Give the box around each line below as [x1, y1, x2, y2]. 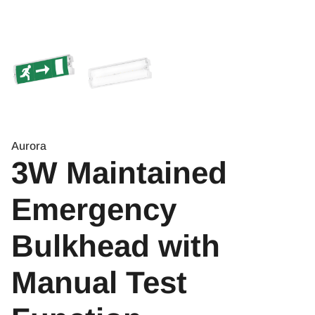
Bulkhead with [11, 229, 220, 264]
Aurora [11, 140, 46, 153]
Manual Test [11, 265, 187, 300]
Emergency [11, 192, 176, 227]
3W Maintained [11, 155, 227, 191]
